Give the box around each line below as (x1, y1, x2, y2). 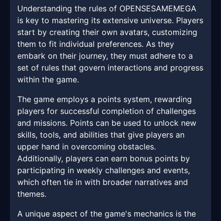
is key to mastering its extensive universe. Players (17, 15, 203, 26)
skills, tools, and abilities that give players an (17, 130, 184, 140)
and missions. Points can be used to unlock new (17, 118, 196, 128)
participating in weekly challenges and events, (17, 165, 190, 176)
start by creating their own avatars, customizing (17, 27, 197, 37)
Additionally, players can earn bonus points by (17, 153, 190, 164)
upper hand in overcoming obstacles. (17, 142, 156, 152)
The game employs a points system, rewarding (17, 94, 192, 105)
